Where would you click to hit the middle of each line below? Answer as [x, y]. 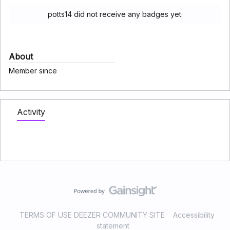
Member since [33, 71]
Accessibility [194, 215]
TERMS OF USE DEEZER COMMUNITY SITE [92, 215]
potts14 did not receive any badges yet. [115, 14]
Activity [31, 112]
